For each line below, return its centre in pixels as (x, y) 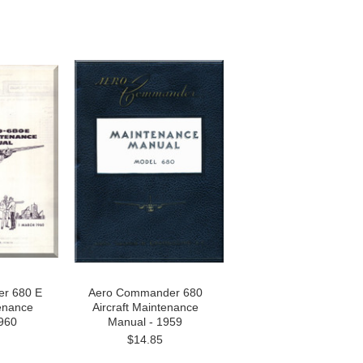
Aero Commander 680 (145, 293)
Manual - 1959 (145, 322)
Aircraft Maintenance (145, 307)
